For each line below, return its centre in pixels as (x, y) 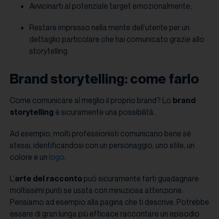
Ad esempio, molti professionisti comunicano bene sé (100, 134)
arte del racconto (48, 179)
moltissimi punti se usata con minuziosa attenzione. (97, 190)
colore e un (29, 157)
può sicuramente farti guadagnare (141, 179)
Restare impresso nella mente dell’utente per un (109, 28)
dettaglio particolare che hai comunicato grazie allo (117, 39)
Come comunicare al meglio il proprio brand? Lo (91, 100)
